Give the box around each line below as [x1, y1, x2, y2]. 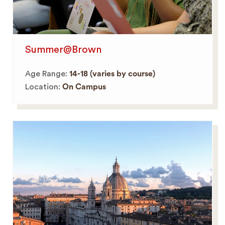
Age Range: [25, 69, 70, 78]
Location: [25, 82, 63, 91]
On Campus [62, 82, 106, 91]
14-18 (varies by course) [69, 69, 156, 78]
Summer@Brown [25, 44, 102, 55]
